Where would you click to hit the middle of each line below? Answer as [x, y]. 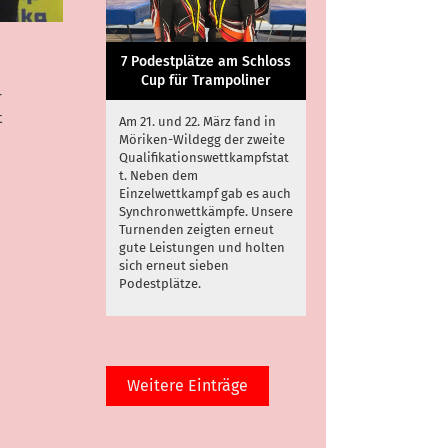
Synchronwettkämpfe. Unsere [206, 211]
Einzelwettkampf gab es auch [205, 193]
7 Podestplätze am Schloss [205, 61]
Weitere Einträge [187, 385]
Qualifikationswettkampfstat [204, 157]
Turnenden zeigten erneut [196, 229]
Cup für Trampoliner [205, 80]
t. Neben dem [158, 175]
